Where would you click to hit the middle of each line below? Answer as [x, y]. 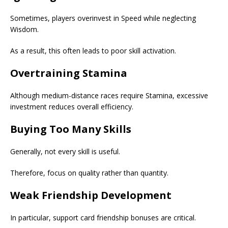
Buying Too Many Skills [71, 129]
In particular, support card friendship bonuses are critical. [103, 218]
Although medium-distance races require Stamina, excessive [109, 96]
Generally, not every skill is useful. [65, 152]
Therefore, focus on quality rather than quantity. [89, 173]
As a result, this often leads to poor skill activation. [93, 51]
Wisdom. [24, 30]
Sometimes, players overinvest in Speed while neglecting [103, 18]
